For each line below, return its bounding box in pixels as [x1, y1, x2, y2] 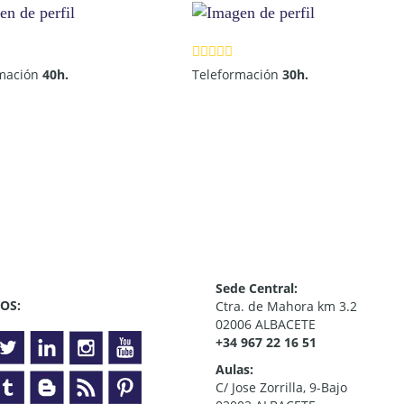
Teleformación [191, 65, 282, 83]
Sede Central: [216, 280, 298, 298]
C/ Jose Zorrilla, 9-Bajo [216, 379, 347, 397]
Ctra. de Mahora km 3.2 [216, 298, 357, 316]
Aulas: [216, 361, 253, 379]
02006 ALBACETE [216, 316, 316, 334]
